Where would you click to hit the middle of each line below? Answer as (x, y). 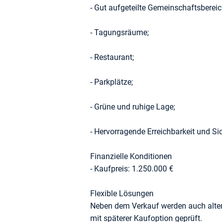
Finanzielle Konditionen (131, 156)
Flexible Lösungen (122, 194)
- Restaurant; (112, 57)
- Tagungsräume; (119, 32)
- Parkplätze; (111, 82)
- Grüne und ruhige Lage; (133, 107)
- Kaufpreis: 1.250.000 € (132, 169)
